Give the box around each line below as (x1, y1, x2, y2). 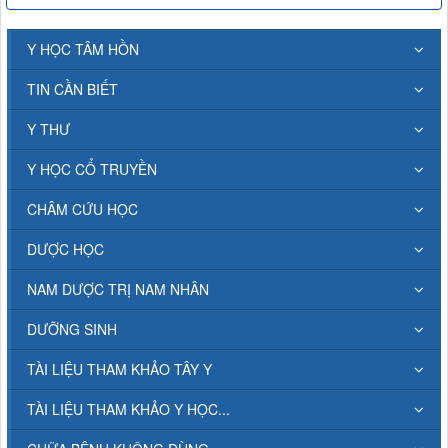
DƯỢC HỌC (27, 238, 104, 259)
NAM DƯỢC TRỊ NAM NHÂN (27, 278, 209, 299)
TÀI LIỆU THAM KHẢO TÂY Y (27, 358, 212, 379)
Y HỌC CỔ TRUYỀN (27, 158, 157, 179)
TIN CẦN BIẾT (27, 78, 118, 99)
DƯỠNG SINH (27, 318, 117, 339)
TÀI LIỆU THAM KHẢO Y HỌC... (27, 398, 230, 419)
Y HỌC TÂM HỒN (27, 38, 139, 59)
